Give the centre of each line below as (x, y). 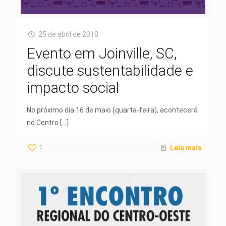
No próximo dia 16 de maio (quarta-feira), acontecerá (112, 110)
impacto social (73, 88)
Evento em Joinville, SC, (102, 53)
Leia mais (186, 148)
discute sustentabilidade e (110, 70)
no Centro (43, 122)
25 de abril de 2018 (68, 34)
